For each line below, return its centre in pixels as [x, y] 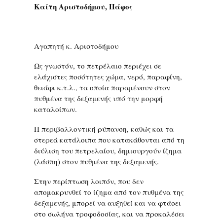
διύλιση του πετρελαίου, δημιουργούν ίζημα [108, 150]
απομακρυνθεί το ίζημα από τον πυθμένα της [109, 192]
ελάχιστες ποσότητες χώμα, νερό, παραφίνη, [108, 76]
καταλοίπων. [55, 109]
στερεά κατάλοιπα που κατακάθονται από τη [109, 140]
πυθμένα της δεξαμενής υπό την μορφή [98, 98]
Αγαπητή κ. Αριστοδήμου [76, 46]
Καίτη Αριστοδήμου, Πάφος [83, 6]
